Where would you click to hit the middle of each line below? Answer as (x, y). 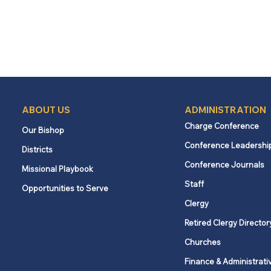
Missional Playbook (58, 169)
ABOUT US (46, 110)
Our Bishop (43, 130)
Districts (38, 149)
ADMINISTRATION (226, 110)
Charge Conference (222, 126)
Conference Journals (225, 165)
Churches (203, 242)
